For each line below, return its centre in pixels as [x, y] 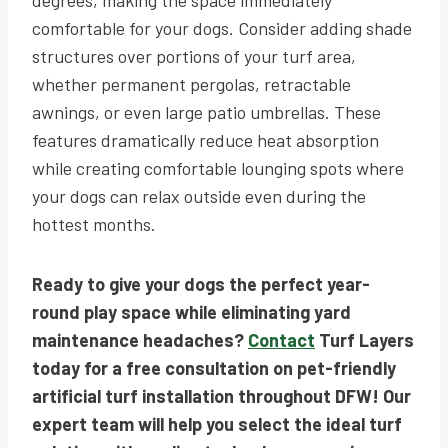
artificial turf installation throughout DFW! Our [221, 395]
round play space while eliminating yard [191, 311]
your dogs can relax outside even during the [199, 195]
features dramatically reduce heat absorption [205, 139]
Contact [281, 339]
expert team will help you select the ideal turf [217, 423]
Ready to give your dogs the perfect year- [201, 283]
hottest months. [94, 223]
